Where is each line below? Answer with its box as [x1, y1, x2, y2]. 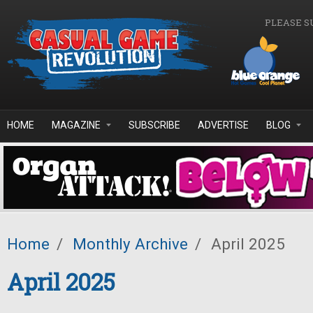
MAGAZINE [52, 119, 101, 131]
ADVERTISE [198, 119, 249, 131]
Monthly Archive [73, 235, 188, 253]
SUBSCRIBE [129, 119, 180, 131]
